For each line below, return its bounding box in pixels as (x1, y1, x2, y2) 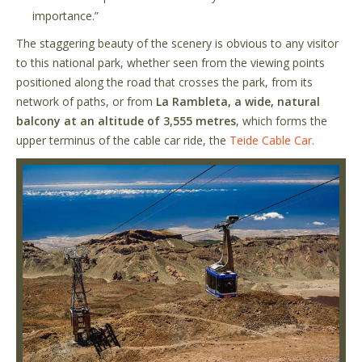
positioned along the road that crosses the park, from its (16, 74, 313, 90)
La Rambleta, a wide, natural (153, 93, 320, 109)
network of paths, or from (16, 93, 153, 109)
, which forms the (236, 112, 327, 128)
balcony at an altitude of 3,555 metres (16, 112, 236, 128)
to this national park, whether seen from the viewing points (16, 54, 325, 70)
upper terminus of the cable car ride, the (16, 132, 229, 148)
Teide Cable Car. (229, 132, 314, 148)
